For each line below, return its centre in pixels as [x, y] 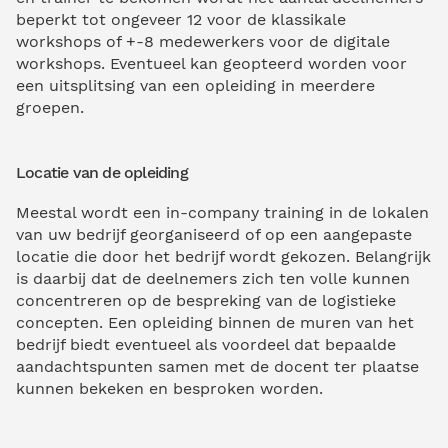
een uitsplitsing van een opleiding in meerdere [195, 86]
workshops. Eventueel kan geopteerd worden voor [211, 64]
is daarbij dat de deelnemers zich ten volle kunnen [213, 278]
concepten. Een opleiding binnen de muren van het [215, 322]
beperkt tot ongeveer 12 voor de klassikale [181, 20]
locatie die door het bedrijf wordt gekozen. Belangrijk [223, 256]
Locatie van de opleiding [102, 173]
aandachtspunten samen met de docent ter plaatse [217, 366]
